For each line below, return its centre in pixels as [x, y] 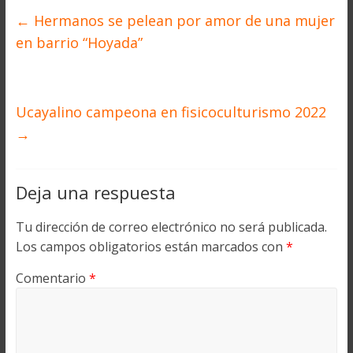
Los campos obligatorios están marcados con [150, 247]
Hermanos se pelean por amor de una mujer [182, 21]
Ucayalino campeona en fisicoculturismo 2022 [171, 112]
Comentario [52, 279]
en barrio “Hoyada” [79, 43]
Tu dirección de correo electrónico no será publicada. [171, 227]
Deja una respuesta [95, 193]
